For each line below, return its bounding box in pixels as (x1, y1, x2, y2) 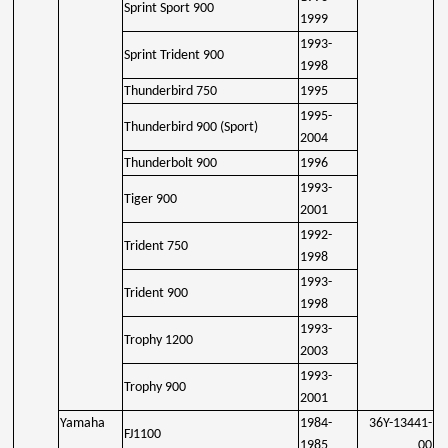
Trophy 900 (124, 379, 187, 395)
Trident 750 (124, 238, 189, 254)
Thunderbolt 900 (124, 155, 218, 171)
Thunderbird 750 (124, 83, 218, 99)
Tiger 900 (124, 191, 178, 207)
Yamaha (60, 415, 106, 431)
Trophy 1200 (124, 332, 194, 348)
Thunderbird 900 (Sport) (124, 119, 259, 135)
